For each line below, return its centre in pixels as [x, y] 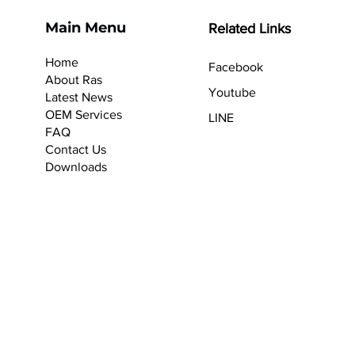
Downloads [76, 166]
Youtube [232, 92]
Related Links [249, 28]
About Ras [74, 79]
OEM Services [84, 114]
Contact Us [76, 149]
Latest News [79, 97]
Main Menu [86, 27]
